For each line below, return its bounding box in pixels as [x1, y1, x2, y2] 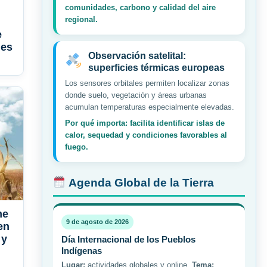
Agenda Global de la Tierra [66, 176, 214, 190]
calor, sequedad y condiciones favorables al [65, 131, 227, 140]
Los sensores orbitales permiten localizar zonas [65, 79, 229, 88]
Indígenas [61, 246, 102, 256]
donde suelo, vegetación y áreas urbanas [65, 91, 207, 100]
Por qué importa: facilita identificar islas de [65, 119, 225, 128]
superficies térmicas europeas [88, 63, 225, 73]
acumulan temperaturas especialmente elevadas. [65, 103, 234, 112]
